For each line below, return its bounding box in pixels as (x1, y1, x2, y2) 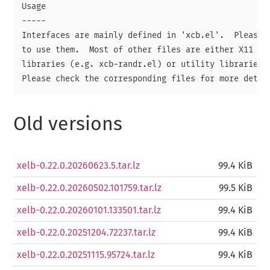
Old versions (13, 115, 123, 134)
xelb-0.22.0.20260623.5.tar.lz (17, 161, 140, 171)
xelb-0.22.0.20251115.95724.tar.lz (17, 250, 155, 260)
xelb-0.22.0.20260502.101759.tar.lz (17, 183, 162, 193)
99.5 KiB (219, 183, 253, 193)
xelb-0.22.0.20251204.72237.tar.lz (17, 228, 156, 238)
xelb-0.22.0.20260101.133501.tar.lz (17, 206, 162, 216)
